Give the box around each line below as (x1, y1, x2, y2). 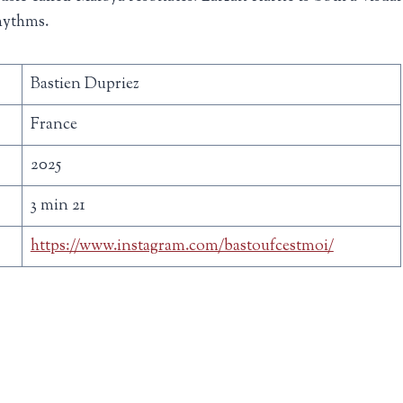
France (30, 112, 77, 136)
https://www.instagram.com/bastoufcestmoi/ (30, 234, 334, 257)
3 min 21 (30, 193, 85, 217)
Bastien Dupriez (30, 72, 139, 95)
